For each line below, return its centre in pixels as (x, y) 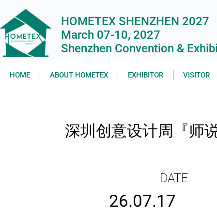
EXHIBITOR (146, 75)
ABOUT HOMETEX (79, 75)
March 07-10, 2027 (110, 35)
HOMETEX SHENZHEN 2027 (135, 22)
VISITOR (196, 75)
